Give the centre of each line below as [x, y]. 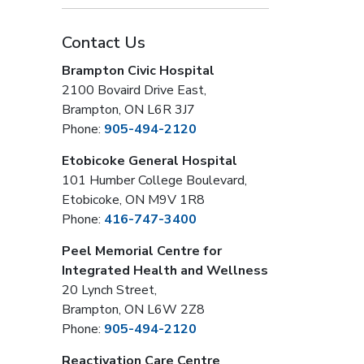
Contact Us [104, 42]
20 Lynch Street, [109, 290]
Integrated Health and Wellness [165, 270]
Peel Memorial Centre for [142, 251]
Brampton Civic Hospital [138, 70]
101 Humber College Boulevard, [154, 180]
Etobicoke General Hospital [149, 160]
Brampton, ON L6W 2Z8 [133, 309]
